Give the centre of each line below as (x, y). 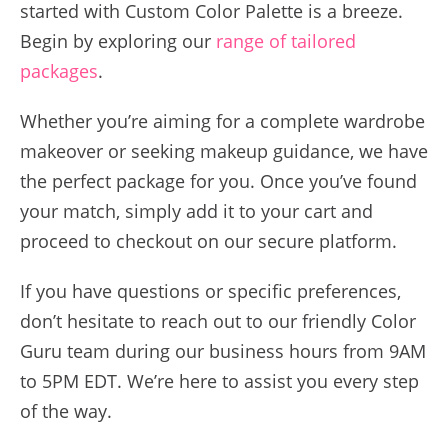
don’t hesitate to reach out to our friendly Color (218, 320)
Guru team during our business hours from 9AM (223, 350)
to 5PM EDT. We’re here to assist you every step (219, 380)
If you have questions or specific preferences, (210, 290)
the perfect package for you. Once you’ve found (218, 180)
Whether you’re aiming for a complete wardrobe (222, 120)
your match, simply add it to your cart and (196, 210)
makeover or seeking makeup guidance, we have (224, 150)
